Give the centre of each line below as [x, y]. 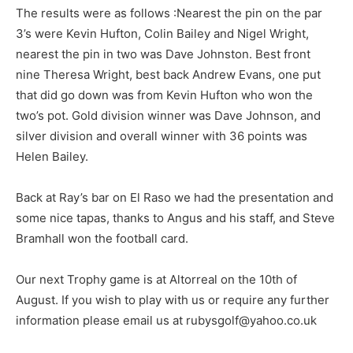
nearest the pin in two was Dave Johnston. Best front [163, 54]
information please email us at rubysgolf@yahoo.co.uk [166, 320]
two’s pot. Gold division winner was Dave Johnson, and [168, 115]
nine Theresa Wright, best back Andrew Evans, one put [168, 74]
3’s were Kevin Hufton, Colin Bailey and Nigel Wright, [162, 33]
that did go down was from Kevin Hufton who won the [164, 95]
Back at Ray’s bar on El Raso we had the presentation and [175, 197]
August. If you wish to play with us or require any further [173, 300]
